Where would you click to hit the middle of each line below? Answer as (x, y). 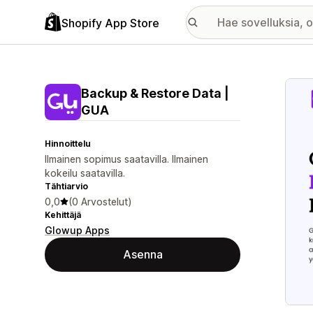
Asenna (143, 254)
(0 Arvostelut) (100, 202)
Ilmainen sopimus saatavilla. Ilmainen (126, 159)
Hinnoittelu (68, 144)
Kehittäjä (63, 215)
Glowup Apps (77, 230)
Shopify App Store (110, 23)
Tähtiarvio (66, 186)
